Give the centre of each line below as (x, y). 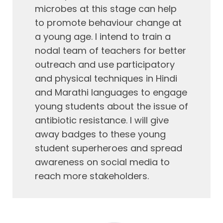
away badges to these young (100, 134)
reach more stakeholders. (92, 176)
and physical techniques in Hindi (106, 78)
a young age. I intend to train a (103, 37)
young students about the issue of (111, 106)
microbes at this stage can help (106, 9)
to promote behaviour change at (108, 23)
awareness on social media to (102, 162)
